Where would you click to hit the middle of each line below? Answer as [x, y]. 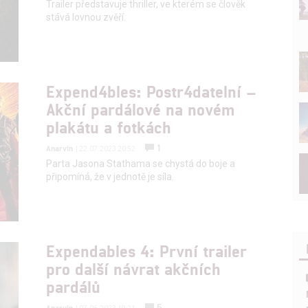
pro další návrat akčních [134, 268]
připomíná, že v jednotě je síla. [110, 176]
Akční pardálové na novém [141, 109]
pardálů [74, 286]
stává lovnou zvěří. [86, 17]
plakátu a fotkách [109, 126]
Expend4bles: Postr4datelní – [152, 91]
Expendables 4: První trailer [147, 250]
